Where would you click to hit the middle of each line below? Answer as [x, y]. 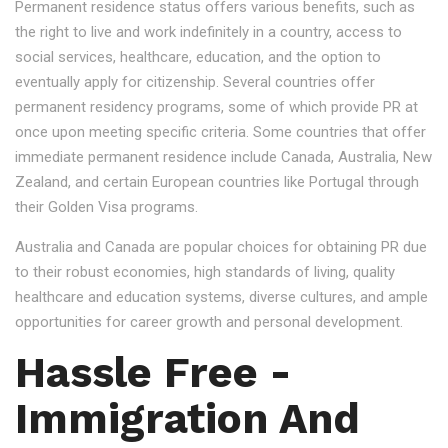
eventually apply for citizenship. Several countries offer [195, 82]
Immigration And [187, 418]
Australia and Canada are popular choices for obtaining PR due [221, 247]
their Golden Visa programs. [106, 207]
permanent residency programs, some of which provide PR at [216, 107]
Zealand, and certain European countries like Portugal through [217, 182]
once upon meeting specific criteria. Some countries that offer [220, 132]
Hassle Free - [153, 372]
